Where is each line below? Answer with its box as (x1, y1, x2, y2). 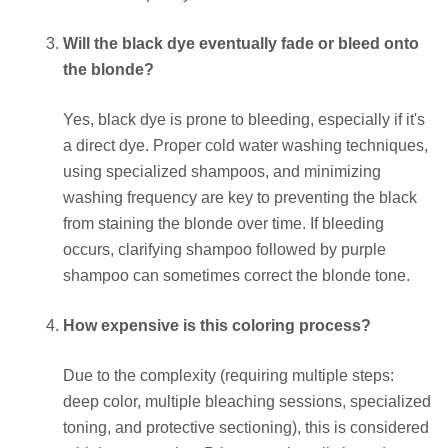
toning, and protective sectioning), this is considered (63, 419, 429, 437)
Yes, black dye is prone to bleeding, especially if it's (63, 111, 425, 129)
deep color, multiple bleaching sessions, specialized (63, 393, 431, 411)
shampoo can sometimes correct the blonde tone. (63, 267, 410, 285)
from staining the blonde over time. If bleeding (63, 215, 384, 233)
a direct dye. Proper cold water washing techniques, (63, 137, 428, 155)
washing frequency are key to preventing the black (63, 189, 417, 207)
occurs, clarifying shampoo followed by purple (63, 241, 386, 259)
